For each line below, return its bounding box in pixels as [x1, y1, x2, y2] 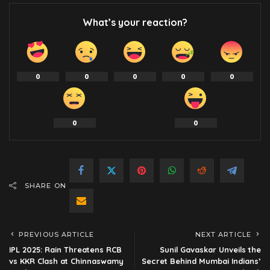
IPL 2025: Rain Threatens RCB [9, 245, 122, 255]
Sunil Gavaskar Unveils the [160, 245, 261, 255]
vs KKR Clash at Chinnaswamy [9, 256, 124, 266]
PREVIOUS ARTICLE [19, 230, 95, 239]
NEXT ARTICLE [195, 230, 251, 239]
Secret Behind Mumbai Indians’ [142, 256, 261, 266]
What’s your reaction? [83, 16, 187, 29]
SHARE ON [25, 181, 66, 190]
